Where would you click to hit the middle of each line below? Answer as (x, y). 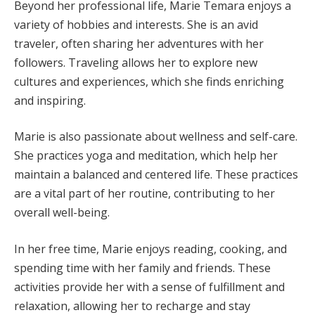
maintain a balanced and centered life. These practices (156, 175)
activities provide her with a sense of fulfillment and (149, 287)
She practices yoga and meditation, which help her (146, 156)
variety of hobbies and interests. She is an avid (136, 24)
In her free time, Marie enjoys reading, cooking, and (150, 249)
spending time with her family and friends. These (142, 268)
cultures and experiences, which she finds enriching (149, 81)
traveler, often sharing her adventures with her (139, 43)
